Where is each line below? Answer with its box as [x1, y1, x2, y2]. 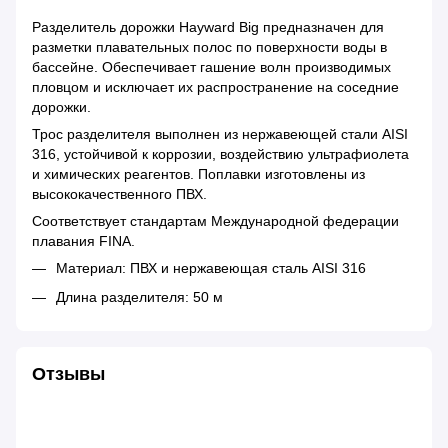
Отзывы [32, 363, 105, 384]
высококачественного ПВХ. [32, 186, 207, 203]
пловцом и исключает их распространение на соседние [32, 79, 399, 96]
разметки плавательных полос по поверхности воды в [32, 39, 387, 56]
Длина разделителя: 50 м [56, 288, 223, 305]
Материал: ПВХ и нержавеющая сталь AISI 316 [56, 260, 366, 277]
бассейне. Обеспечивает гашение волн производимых [32, 59, 391, 76]
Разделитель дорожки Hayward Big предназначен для [32, 19, 384, 36]
